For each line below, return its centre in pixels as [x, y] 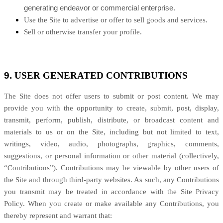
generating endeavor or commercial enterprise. [100, 8]
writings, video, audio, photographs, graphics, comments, [111, 144]
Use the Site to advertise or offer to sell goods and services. [116, 20]
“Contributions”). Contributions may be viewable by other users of [111, 168]
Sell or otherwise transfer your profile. [83, 32]
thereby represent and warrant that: [58, 216]
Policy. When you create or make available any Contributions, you [111, 204]
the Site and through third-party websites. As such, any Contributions [111, 180]
